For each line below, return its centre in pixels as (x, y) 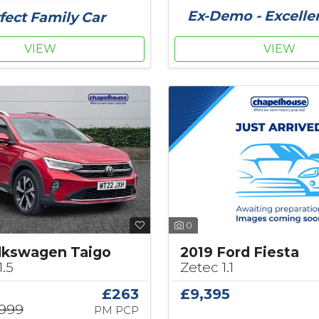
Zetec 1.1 (207, 267)
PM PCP (116, 311)
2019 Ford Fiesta (240, 252)
